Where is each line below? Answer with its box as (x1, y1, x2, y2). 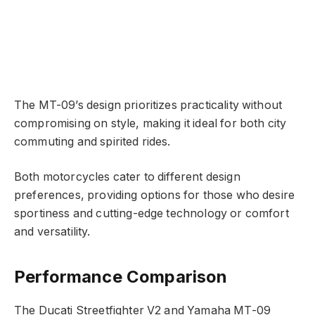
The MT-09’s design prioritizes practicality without (14, 98, 283, 112)
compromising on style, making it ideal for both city (14, 116, 287, 130)
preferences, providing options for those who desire (14, 188, 295, 202)
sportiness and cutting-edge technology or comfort (14, 207, 289, 221)
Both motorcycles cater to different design (14, 170, 240, 184)
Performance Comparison (14, 266, 228, 287)
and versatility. (14, 225, 91, 239)
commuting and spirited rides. (14, 134, 171, 148)
